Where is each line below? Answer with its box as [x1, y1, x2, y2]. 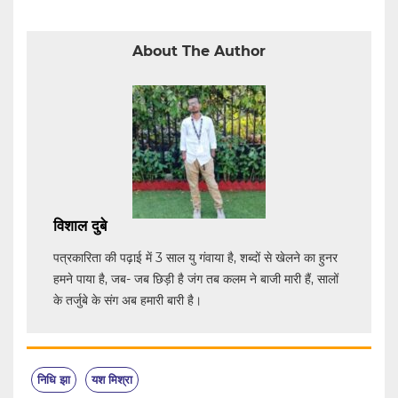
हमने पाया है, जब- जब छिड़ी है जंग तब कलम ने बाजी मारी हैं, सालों [53, 270, 338, 287]
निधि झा [37, 371, 70, 386]
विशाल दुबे [53, 216, 107, 235]
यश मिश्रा [92, 371, 132, 386]
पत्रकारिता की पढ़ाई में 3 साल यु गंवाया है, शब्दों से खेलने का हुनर [53, 249, 338, 266]
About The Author [132, 42, 266, 60]
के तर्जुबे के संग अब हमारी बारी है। [53, 291, 202, 308]
